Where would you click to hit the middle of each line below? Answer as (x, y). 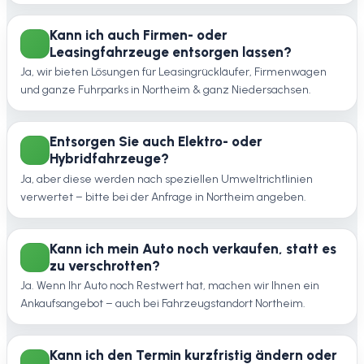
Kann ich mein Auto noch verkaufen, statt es (193, 248)
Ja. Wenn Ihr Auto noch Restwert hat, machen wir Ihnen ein (170, 285)
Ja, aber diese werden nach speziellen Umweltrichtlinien (167, 179)
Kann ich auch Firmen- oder (139, 35)
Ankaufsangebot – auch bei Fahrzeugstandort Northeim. (163, 303)
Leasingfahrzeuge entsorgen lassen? (171, 52)
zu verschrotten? (105, 265)
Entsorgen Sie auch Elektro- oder (156, 142)
